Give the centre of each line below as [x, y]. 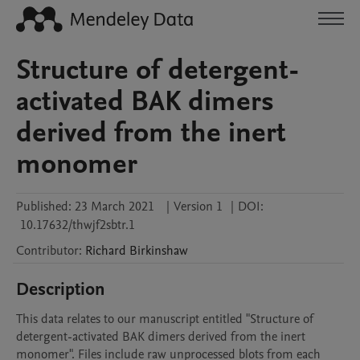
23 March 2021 [115, 207]
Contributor [47, 251]
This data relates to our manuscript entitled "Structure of [165, 319]
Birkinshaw [159, 251]
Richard [106, 251]
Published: [44, 207]
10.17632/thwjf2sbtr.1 [78, 225]
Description [61, 289]
